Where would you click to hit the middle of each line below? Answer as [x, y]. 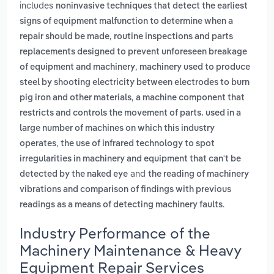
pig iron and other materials [76, 98]
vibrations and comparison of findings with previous [125, 190]
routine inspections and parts [173, 37]
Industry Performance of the [115, 233]
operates [38, 144]
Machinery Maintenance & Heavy [130, 250]
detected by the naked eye [74, 175]
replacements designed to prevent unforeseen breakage [133, 52]
